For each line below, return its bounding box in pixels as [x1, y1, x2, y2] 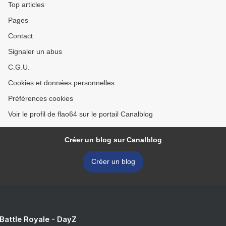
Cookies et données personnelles [8, 79, 115, 87]
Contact [8, 32, 33, 40]
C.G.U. [8, 63, 30, 71]
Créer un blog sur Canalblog [64, 136, 162, 144]
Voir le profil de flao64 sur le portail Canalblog [8, 110, 153, 118]
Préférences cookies [8, 94, 73, 102]
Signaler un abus [8, 47, 62, 55]
